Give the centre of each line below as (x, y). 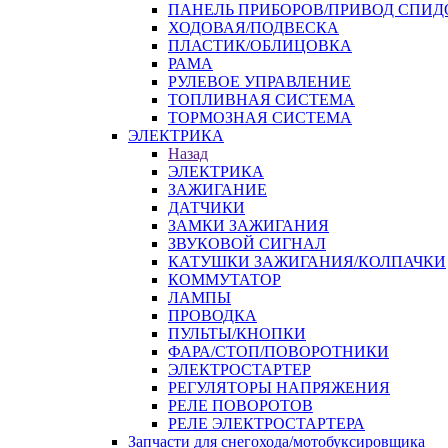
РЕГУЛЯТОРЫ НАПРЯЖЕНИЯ (279, 387)
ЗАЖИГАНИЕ (217, 189)
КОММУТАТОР (224, 279)
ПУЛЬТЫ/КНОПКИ (237, 333)
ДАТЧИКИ (206, 207)
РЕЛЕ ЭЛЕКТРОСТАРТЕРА (266, 423)
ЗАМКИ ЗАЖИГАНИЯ (248, 225)
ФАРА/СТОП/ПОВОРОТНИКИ (278, 351)
